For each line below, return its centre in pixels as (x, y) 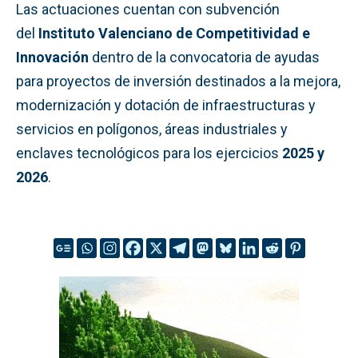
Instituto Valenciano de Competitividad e (174, 33)
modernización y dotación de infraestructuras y (166, 105)
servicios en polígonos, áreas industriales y (152, 129)
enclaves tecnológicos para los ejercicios (149, 153)
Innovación (52, 57)
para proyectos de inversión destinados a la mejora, (178, 81)
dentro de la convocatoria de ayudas (204, 57)
